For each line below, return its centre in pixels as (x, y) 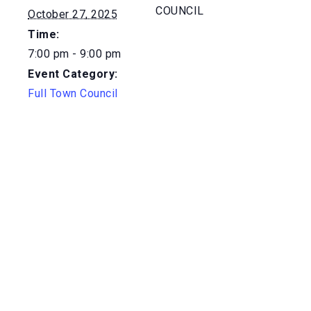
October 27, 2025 (73, 14)
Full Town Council (73, 93)
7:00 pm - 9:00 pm (75, 54)
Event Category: (73, 74)
